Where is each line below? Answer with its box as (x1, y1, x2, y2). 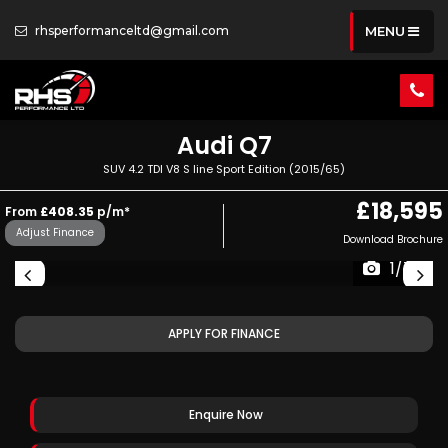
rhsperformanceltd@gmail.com (32, 23, 229, 38)
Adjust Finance (16, 225, 94, 240)
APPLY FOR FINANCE (168, 325, 280, 342)
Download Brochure (343, 232, 443, 247)
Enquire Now (188, 406, 263, 423)
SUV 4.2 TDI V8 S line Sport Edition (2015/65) (103, 161, 345, 177)
